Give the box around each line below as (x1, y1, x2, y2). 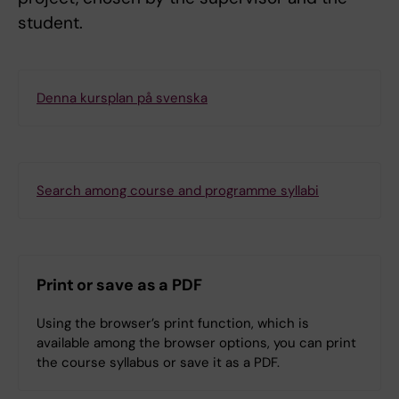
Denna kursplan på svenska (37, 89, 208, 108)
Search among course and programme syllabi (37, 182, 319, 200)
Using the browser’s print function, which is (37, 314, 309, 333)
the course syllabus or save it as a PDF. (37, 354, 280, 372)
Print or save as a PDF (37, 274, 203, 297)
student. (18, 12, 83, 35)
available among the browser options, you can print (37, 334, 356, 353)
